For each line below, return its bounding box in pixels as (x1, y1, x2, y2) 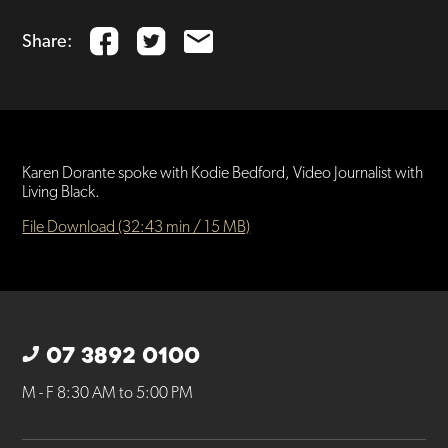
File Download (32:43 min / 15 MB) (22, 219, 251, 237)
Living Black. (22, 184, 101, 202)
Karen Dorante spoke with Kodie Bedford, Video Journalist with (22, 165, 424, 183)
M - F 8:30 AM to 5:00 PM (22, 385, 194, 403)
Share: (22, 32, 73, 51)
